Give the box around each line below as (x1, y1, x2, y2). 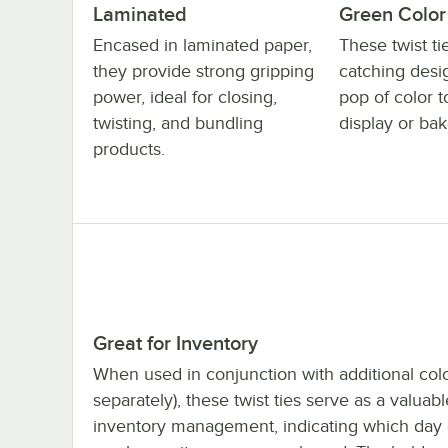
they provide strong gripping (93, 61, 314, 82)
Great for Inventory (93, 332, 258, 355)
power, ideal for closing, (93, 87, 277, 108)
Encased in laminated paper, (93, 35, 312, 56)
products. (93, 139, 165, 160)
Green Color (339, 3, 446, 26)
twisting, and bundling (93, 113, 263, 134)
